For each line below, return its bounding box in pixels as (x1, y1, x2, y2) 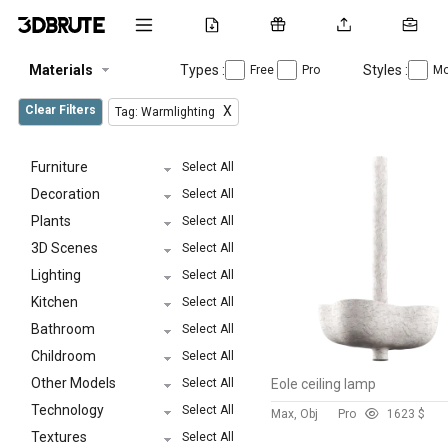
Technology (31, 401, 104, 418)
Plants (31, 212, 71, 229)
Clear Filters (25, 103, 96, 117)
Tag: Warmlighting (115, 105, 218, 119)
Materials (29, 61, 93, 78)
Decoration (31, 185, 100, 202)
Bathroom (31, 320, 95, 337)
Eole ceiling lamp (271, 376, 376, 392)
